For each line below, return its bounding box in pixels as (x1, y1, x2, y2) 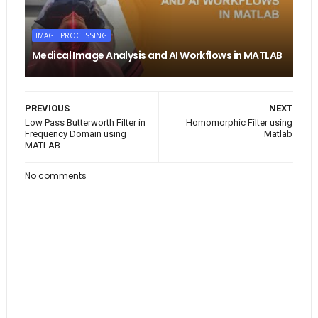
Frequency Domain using (24, 128, 126, 140)
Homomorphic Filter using (186, 117, 293, 128)
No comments (24, 170, 87, 182)
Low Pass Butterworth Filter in (24, 117, 146, 128)
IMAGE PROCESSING (35, 31, 107, 41)
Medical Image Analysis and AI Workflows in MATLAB (31, 48, 283, 63)
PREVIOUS (24, 103, 70, 114)
